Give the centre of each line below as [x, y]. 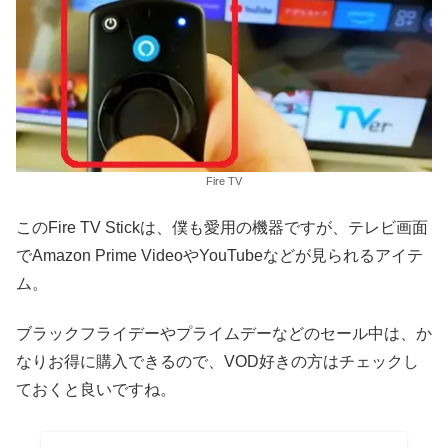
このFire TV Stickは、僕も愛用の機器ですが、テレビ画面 [222, 227]
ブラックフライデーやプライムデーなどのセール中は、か [224, 334]
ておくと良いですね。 [96, 390]
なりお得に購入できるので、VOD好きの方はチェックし [217, 362]
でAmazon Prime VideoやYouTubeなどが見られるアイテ [219, 255]
